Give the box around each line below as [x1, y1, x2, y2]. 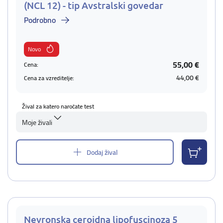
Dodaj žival [87, 145, 117, 159]
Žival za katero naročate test [22, 101, 94, 112]
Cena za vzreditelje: [24, 72, 74, 84]
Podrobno [24, 12, 56, 27]
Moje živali [22, 116, 52, 129]
